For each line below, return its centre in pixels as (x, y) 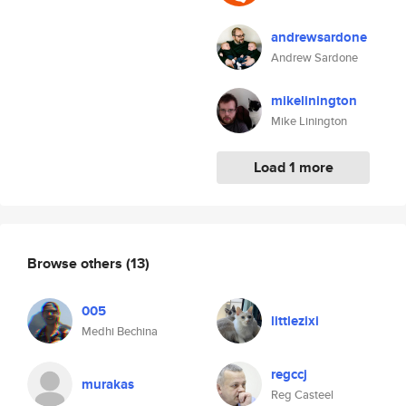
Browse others (77, 263)
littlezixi (295, 321)
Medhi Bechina (120, 331)
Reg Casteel (302, 395)
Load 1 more (293, 167)
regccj (289, 374)
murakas (108, 384)
